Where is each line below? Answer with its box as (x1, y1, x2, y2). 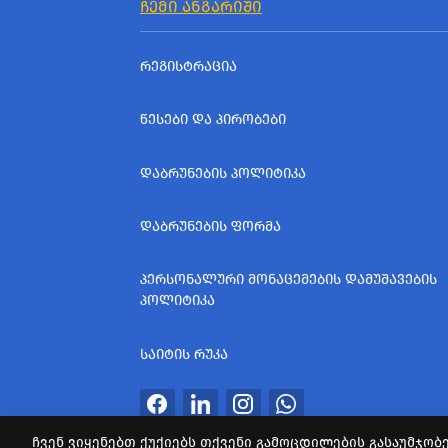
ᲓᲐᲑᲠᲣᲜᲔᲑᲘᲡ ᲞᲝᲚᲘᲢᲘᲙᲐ (140, 164, 306, 182)
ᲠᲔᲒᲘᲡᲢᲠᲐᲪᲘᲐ (140, 57, 237, 75)
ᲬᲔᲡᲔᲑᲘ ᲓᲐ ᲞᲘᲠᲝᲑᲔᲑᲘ (140, 111, 286, 129)
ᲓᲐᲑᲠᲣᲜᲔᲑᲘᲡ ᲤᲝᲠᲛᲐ (140, 218, 281, 236)
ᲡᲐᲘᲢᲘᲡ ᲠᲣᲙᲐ (140, 345, 228, 363)
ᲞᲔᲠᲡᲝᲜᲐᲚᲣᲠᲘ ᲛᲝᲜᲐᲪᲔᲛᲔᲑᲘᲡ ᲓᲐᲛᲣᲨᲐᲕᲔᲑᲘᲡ (140, 271, 437, 289)
